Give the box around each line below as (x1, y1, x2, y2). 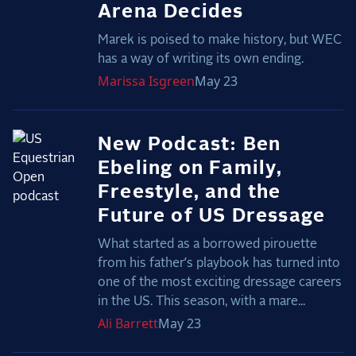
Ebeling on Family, (97, 159, 283, 179)
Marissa (97, 72, 145, 91)
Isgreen (148, 72, 195, 91)
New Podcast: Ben (97, 135, 281, 155)
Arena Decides (97, 2, 244, 22)
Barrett (114, 315, 158, 333)
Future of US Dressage (97, 207, 326, 226)
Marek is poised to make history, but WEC (97, 33, 342, 47)
